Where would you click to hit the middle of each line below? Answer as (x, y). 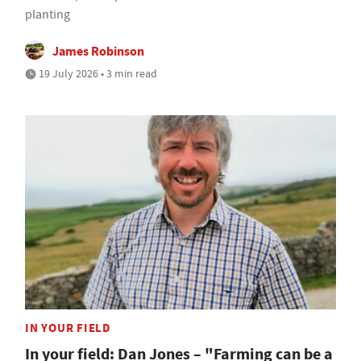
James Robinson (98, 51)
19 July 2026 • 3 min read (97, 73)
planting (48, 14)
